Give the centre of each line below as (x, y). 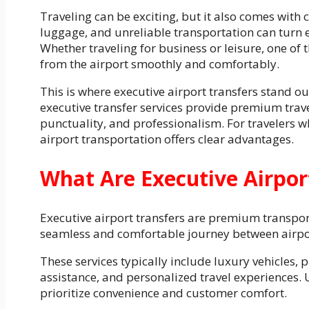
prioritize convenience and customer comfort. (163, 293)
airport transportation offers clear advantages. (167, 139)
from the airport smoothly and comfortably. (160, 64)
